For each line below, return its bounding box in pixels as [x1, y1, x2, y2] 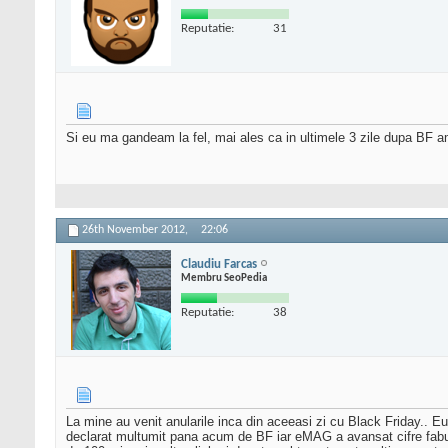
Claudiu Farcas [181, 257, 257, 271]
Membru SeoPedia [181, 272, 267, 284]
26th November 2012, [82, 224, 191, 237]
